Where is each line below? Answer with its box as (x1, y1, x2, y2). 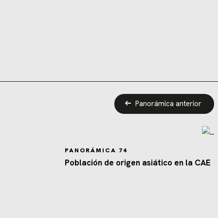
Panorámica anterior (135, 99, 202, 109)
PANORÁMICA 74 (64, 145, 127, 154)
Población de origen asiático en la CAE (64, 157, 211, 168)
